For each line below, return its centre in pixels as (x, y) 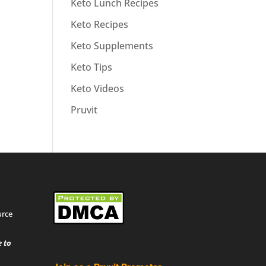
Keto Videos (98, 88)
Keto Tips (92, 67)
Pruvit (84, 110)
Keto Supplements (112, 45)
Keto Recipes (100, 24)
